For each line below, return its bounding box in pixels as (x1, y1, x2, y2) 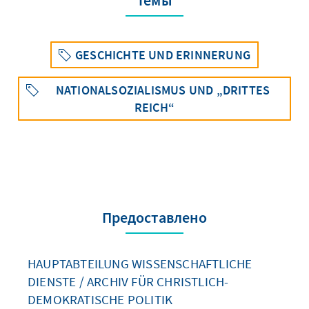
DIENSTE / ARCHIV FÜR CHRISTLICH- (28, 273, 229, 290)
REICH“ (134, 99, 175, 116)
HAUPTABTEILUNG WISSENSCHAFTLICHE (28, 255, 252, 272)
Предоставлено (101, 208, 208, 228)
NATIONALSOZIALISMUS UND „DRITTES (55, 82, 270, 99)
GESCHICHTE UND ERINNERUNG (75, 47, 250, 63)
